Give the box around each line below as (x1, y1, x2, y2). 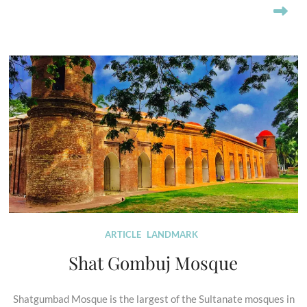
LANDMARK (147, 229, 199, 241)
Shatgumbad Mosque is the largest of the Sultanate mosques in (9, 293, 295, 306)
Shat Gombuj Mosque (69, 251, 238, 275)
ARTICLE (105, 229, 142, 241)
